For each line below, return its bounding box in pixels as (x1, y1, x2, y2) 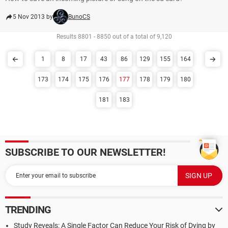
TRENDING (5, 204, 51, 216)
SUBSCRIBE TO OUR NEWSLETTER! (5, 146, 165, 158)
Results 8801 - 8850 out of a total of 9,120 (56, 33, 172, 40)
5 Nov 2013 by (13, 13, 53, 20)
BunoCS (68, 13, 90, 20)
